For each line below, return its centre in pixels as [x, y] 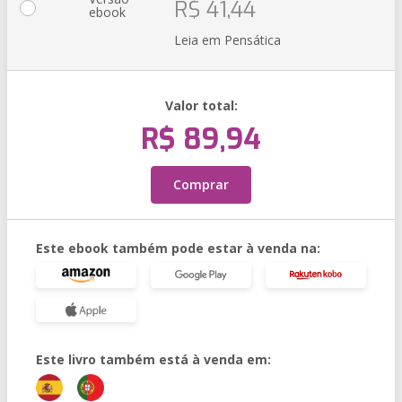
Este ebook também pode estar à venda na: [178, 248]
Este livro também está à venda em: [153, 359]
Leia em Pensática [227, 40]
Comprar [201, 184]
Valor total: [201, 105]
